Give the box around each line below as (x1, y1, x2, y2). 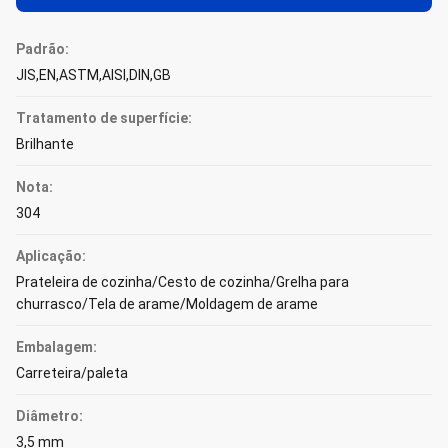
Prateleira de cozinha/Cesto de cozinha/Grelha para (16, 274, 349, 290)
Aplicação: (16, 248, 86, 264)
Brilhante (16, 136, 74, 152)
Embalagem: (16, 339, 97, 355)
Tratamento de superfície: (16, 110, 192, 126)
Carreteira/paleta (16, 365, 128, 381)
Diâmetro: (16, 408, 83, 424)
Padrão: (16, 41, 69, 57)
